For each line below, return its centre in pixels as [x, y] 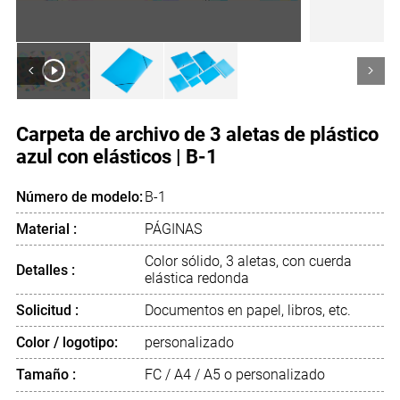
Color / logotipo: [67, 343]
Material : [46, 229]
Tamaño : [46, 375]
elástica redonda [197, 279]
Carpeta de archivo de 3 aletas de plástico [197, 135]
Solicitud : [47, 311]
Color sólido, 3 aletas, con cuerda [249, 262]
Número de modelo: [79, 196]
